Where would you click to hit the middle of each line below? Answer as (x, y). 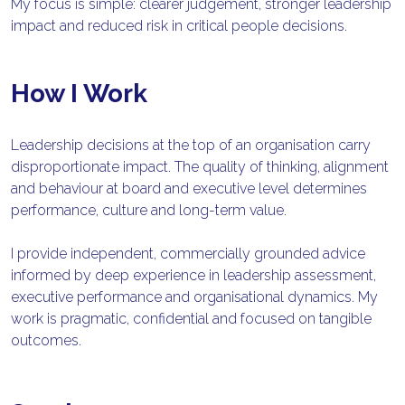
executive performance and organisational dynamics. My (195, 297)
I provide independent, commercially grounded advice (188, 254)
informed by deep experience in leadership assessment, (194, 276)
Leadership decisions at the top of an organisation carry (191, 146)
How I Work (80, 94)
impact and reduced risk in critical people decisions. (179, 26)
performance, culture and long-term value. (149, 211)
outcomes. (47, 341)
